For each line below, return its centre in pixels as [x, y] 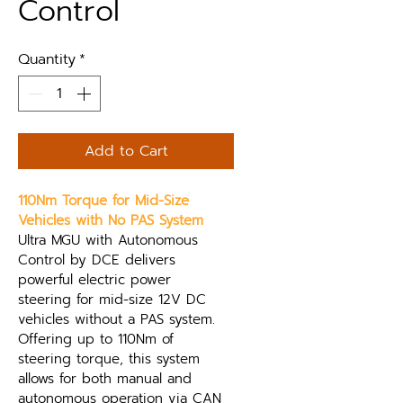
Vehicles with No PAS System [111, 220]
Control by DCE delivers [99, 260]
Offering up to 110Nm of [99, 339]
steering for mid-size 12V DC [115, 300]
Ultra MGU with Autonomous [111, 240]
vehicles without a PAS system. [119, 319]
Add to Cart [126, 151]
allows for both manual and [107, 379]
